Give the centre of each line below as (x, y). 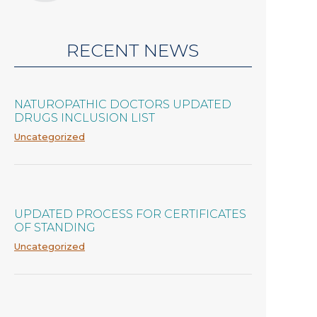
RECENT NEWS (133, 50)
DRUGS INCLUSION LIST (85, 118)
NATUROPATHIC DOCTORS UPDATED (123, 105)
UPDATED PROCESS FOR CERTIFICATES (130, 214)
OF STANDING (55, 228)
